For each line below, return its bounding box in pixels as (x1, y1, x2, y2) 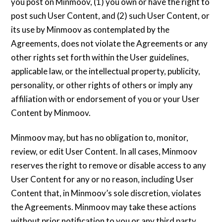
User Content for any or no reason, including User (11, 173, 194, 184)
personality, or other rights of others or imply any (11, 79, 193, 90)
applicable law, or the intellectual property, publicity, (11, 65, 201, 76)
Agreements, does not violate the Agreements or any (11, 38, 208, 49)
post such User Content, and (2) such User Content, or (11, 10, 210, 21)
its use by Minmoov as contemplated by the (11, 24, 170, 35)
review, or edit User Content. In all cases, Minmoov (11, 146, 198, 157)
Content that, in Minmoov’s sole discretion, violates (11, 187, 202, 198)
